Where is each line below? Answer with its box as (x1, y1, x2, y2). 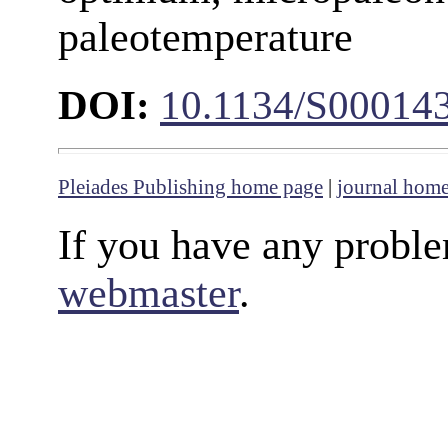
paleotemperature (58, 13, 353, 60)
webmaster (58, 270, 239, 317)
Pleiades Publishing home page (58, 175, 323, 200)
